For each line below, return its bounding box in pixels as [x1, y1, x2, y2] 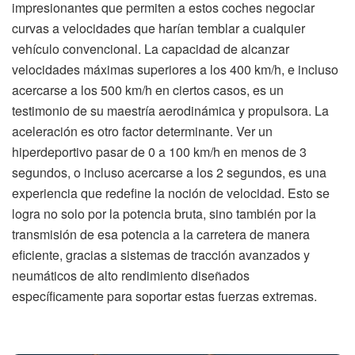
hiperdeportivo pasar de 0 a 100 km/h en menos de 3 [12, 142, 307, 161]
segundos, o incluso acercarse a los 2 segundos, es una [12, 162, 326, 181]
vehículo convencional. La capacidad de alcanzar [12, 39, 289, 58]
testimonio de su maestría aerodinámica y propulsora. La [12, 101, 329, 120]
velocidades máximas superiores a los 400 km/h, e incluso [12, 59, 338, 78]
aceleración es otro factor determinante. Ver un [12, 121, 273, 140]
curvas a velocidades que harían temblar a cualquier [12, 18, 305, 37]
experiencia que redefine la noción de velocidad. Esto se [12, 183, 330, 202]
